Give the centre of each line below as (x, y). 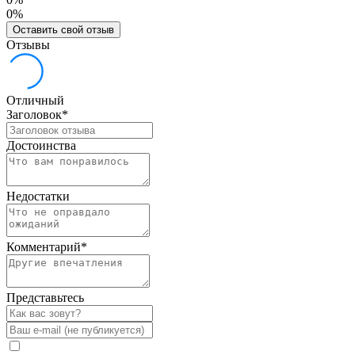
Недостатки (38, 196)
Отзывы (28, 44)
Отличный (35, 100)
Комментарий (44, 246)
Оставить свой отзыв (63, 29)
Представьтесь (45, 297)
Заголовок (34, 114)
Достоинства (41, 145)
